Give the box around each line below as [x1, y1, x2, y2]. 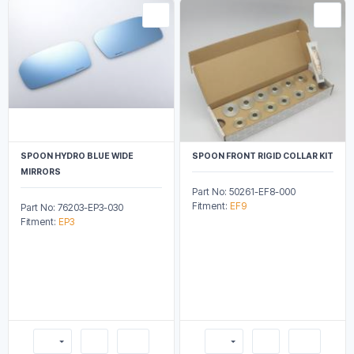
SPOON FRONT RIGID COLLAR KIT [192, 150, 333, 161]
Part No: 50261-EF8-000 [192, 185, 296, 198]
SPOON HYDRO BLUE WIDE [21, 150, 134, 161]
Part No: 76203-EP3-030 [21, 201, 123, 213]
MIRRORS [21, 166, 61, 177]
